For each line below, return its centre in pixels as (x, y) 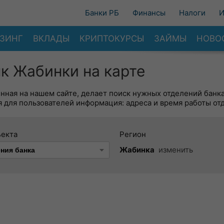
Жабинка (137, 150)
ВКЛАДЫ (51, 38)
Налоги (192, 13)
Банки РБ (102, 13)
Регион (133, 134)
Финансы (149, 13)
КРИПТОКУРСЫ (112, 38)
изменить (176, 150)
